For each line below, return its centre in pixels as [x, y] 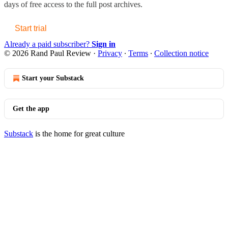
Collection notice [181, 53]
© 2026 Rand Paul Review [48, 53]
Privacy [110, 53]
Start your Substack [53, 78]
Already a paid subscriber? [48, 44]
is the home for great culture [79, 133]
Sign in [104, 44]
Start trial [31, 28]
